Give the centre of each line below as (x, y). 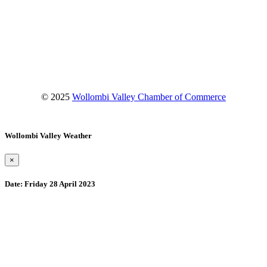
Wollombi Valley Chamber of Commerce (149, 97)
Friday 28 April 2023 (59, 184)
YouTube (41, 48)
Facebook (42, 20)
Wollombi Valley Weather (48, 136)
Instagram (42, 34)
